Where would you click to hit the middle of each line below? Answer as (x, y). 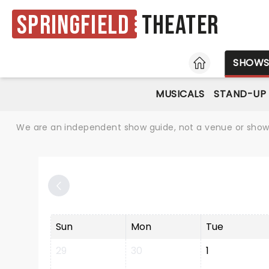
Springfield (73, 25)
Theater (180, 26)
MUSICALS (180, 94)
